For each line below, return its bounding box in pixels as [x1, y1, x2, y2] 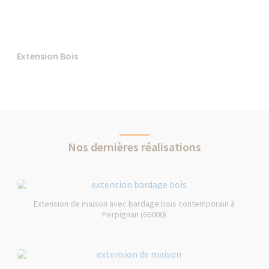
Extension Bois [17, 50, 79, 62]
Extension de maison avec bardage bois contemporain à [34, 198, 235, 209]
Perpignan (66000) [102, 209, 167, 220]
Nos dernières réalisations [67, 139, 201, 154]
